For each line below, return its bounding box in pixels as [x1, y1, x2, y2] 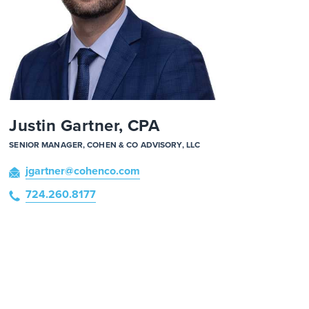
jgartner [26, 163, 66, 179]
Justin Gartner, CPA [9, 113, 160, 137]
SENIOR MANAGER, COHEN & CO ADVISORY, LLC [9, 139, 201, 150]
